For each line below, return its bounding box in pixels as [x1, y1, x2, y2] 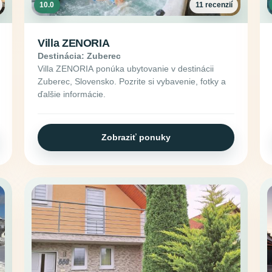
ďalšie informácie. [38, 89, 106, 99]
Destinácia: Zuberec [38, 50, 121, 61]
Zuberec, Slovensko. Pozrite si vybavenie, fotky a [38, 76, 226, 86]
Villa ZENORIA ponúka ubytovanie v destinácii [38, 63, 214, 73]
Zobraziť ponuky [101, 132, 171, 142]
